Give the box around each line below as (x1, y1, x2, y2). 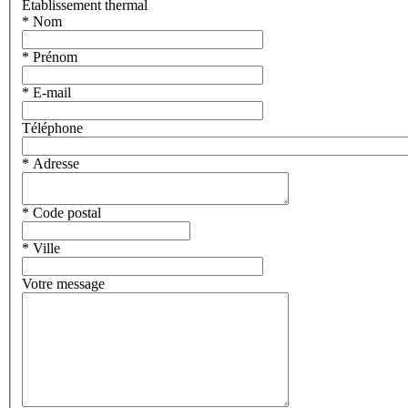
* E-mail (22, 84, 75, 100)
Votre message (22, 275, 108, 291)
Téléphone (22, 119, 87, 136)
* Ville (22, 240, 64, 256)
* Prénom (22, 48, 81, 65)
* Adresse (22, 155, 83, 171)
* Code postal (22, 204, 105, 220)
